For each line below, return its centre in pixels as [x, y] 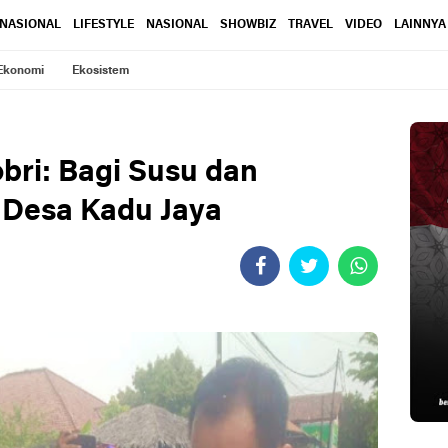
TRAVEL [310, 25]
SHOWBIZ [247, 25]
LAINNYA [419, 25]
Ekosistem [100, 71]
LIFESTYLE [103, 25]
